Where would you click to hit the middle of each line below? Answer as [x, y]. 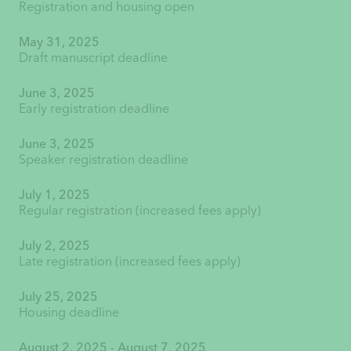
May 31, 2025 [59, 42]
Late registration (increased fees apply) [129, 261]
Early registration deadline [94, 108]
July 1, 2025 [54, 194]
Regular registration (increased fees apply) [139, 210]
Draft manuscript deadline [93, 57]
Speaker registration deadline [103, 159]
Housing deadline [69, 312]
